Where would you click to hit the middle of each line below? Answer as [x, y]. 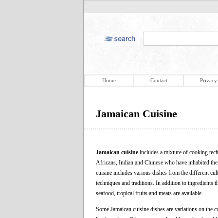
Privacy [208, 80]
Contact [159, 80]
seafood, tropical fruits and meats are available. [149, 193]
